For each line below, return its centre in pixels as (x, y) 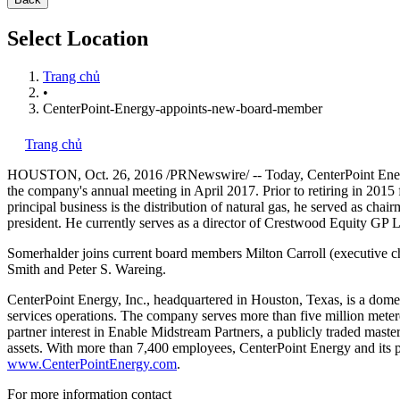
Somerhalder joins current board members (126, 253)
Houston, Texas (295, 299)
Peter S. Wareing (115, 269)
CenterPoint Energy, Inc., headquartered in (129, 299)
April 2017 (225, 190)
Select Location (78, 38)
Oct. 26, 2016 (124, 174)
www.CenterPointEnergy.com (92, 363)
